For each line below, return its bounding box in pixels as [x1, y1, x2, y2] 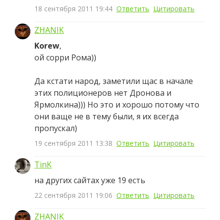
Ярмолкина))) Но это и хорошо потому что [34, 99, 199, 110]
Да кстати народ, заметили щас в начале [34, 75, 193, 86]
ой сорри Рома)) [34, 52, 96, 63]
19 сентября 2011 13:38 [34, 138, 112, 148]
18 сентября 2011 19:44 [34, 3, 112, 13]
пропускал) [34, 122, 77, 134]
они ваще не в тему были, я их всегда [34, 110, 179, 122]
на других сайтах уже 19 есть [34, 174, 145, 186]
